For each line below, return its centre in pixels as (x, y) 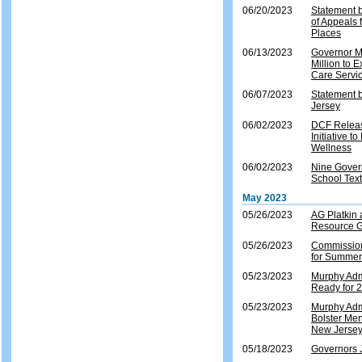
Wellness (331, 148)
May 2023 (265, 198)
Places (326, 33)
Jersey (326, 106)
